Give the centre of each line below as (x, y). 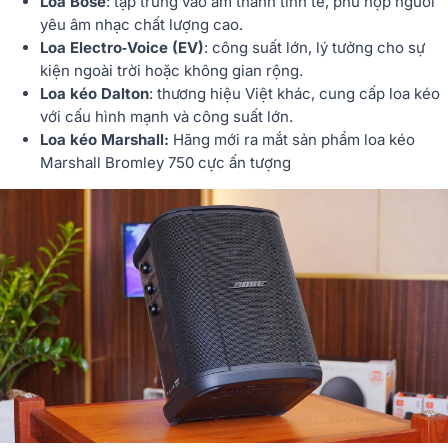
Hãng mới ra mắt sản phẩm (266, 140)
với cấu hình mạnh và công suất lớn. (166, 117)
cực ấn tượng (242, 163)
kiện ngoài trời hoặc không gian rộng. (171, 71)
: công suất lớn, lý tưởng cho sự (314, 48)
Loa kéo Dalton (94, 94)
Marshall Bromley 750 (117, 163)
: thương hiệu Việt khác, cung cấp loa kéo (294, 94)
